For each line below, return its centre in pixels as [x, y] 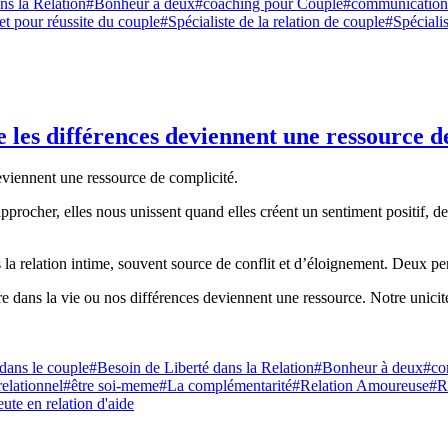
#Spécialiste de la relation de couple [272, 21]
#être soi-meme [111, 386]
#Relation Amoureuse [360, 386]
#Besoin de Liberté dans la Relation [201, 368]
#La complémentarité [225, 386]
